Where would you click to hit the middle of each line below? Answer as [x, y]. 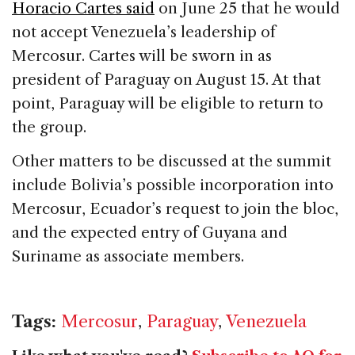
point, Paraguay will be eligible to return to [168, 103]
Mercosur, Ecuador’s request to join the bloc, [175, 208]
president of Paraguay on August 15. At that [166, 79]
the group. [49, 127]
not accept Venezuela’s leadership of [144, 32]
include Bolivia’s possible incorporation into [173, 185]
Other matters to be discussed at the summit [172, 161]
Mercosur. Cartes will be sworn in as [142, 55]
